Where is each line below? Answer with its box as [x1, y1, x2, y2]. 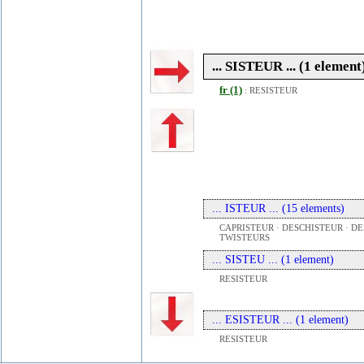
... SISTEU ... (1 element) [212, 253, 334, 266]
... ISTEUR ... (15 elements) [212, 202, 344, 214]
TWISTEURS [219, 232, 270, 242]
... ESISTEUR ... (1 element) [212, 314, 349, 326]
